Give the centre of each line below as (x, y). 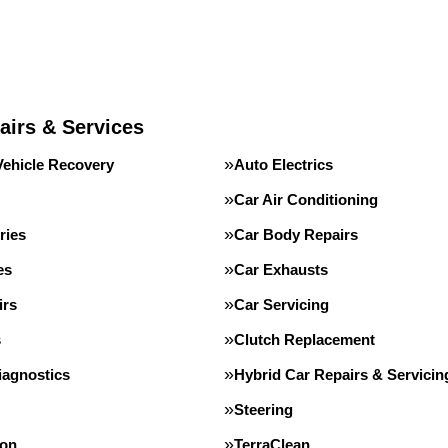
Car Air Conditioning (306, 199)
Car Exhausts (281, 269)
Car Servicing (281, 304)
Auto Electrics (283, 164)
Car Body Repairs (296, 234)
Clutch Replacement (304, 339)
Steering (263, 409)
